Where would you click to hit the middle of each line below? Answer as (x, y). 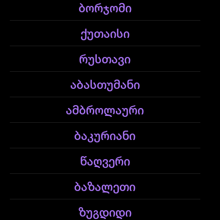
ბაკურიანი (105, 137)
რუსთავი (105, 60)
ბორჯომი (105, 9)
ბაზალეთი (105, 188)
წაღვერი (105, 162)
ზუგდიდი (105, 213)
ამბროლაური (105, 111)
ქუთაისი (105, 34)
